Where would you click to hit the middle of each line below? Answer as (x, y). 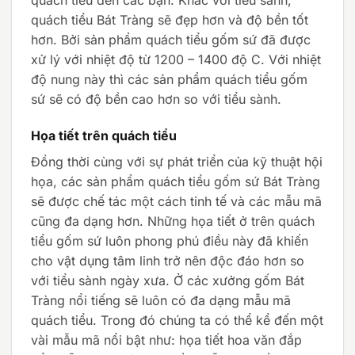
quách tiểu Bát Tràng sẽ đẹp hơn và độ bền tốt (170, 19)
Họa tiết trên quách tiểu (104, 135)
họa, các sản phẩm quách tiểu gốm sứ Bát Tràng (176, 181)
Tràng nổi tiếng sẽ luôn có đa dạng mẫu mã (161, 300)
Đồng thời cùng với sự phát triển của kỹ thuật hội (177, 161)
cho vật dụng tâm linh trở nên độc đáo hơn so (168, 260)
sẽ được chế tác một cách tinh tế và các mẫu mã (176, 201)
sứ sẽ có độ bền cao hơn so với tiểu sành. (156, 99)
